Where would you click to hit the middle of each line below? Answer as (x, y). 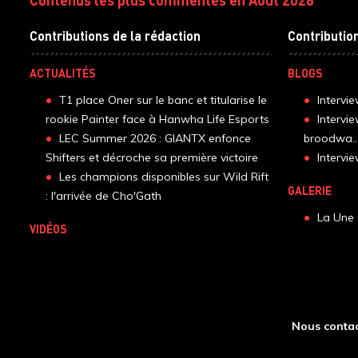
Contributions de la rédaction (115, 36)
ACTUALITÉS (63, 73)
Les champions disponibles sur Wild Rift (164, 177)
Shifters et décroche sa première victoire (152, 158)
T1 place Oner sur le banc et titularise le (163, 100)
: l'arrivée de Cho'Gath (103, 196)
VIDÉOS (48, 229)
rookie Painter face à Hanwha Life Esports (157, 119)
